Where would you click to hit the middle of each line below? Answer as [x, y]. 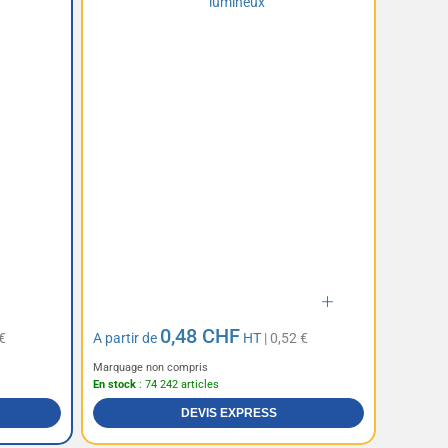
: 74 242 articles [178, 385]
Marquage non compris [151, 368]
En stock [115, 385]
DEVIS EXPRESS [228, 413]
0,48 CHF [200, 336]
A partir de [127, 338]
